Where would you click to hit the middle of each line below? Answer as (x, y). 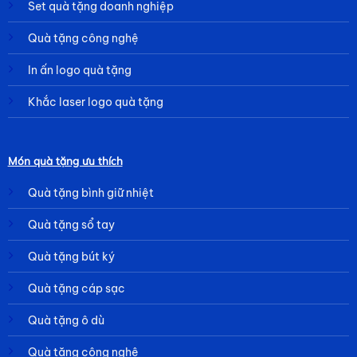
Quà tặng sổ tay (71, 224)
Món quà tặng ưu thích (65, 160)
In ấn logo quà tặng (79, 71)
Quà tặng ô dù (66, 320)
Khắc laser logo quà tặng (95, 102)
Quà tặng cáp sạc (76, 288)
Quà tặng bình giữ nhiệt (90, 192)
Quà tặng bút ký (71, 256)
